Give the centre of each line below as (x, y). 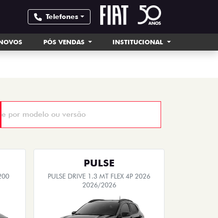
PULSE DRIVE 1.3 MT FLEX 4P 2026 (99, 176)
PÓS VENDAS (65, 42)
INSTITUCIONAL (139, 42)
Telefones (62, 17)
